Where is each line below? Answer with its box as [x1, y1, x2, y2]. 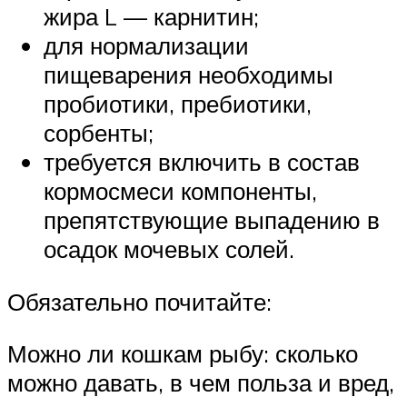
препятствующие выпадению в [44, 205, 380, 235]
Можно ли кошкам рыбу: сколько [7, 339, 358, 369]
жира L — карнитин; [44, 2, 259, 32]
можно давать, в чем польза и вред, [7, 368, 394, 398]
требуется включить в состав [44, 147, 360, 177]
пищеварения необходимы [44, 60, 333, 90]
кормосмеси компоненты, [44, 176, 317, 206]
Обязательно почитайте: [7, 286, 272, 316]
